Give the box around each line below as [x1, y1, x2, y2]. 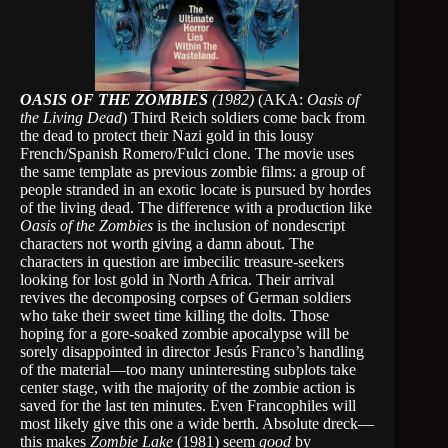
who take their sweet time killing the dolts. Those [20, 307, 329, 324]
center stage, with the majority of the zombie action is [20, 379, 355, 396]
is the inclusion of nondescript [153, 217, 345, 234]
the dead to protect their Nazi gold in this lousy [20, 127, 314, 144]
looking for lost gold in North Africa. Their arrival [20, 271, 334, 288]
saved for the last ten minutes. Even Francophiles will [20, 397, 356, 414]
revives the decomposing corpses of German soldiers [20, 289, 351, 306]
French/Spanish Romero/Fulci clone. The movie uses [20, 145, 354, 162]
